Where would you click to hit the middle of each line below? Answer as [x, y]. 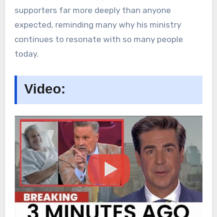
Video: [45, 89]
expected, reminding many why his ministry [98, 25]
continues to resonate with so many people [99, 39]
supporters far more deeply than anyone [93, 10]
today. [26, 54]
